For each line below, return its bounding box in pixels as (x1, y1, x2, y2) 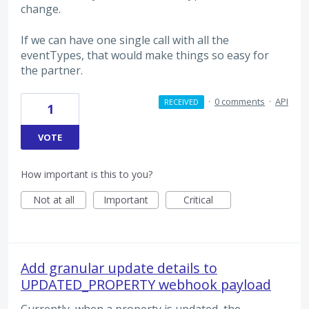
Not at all (32, 193, 74, 207)
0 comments (215, 95, 265, 108)
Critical (183, 193, 213, 207)
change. (21, 1, 61, 17)
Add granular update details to (21, 259, 217, 278)
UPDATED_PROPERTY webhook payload (21, 275, 271, 295)
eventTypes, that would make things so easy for (21, 47, 269, 63)
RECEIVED (163, 97, 199, 108)
